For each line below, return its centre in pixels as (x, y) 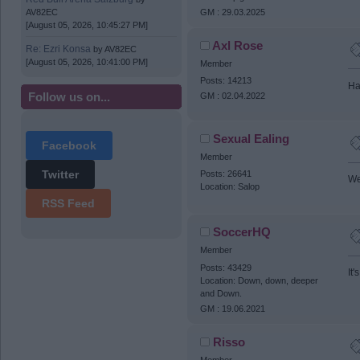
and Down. (221, 293)
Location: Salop (229, 187)
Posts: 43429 (225, 267)
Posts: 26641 (225, 174)
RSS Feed (69, 204)
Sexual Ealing (252, 139)
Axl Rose (238, 45)
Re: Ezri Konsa (59, 49)
